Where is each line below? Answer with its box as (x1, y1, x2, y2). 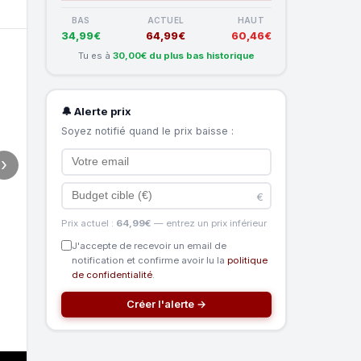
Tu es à (77, 49, 113, 61)
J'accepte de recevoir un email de (71, 239, 226, 251)
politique (226, 254, 268, 266)
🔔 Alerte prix (60, 104, 131, 118)
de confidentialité (71, 268, 152, 280)
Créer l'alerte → (126, 297, 206, 310)
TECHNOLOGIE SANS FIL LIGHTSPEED (43, 317, 283, 334)
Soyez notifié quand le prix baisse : (60, 124, 234, 137)
